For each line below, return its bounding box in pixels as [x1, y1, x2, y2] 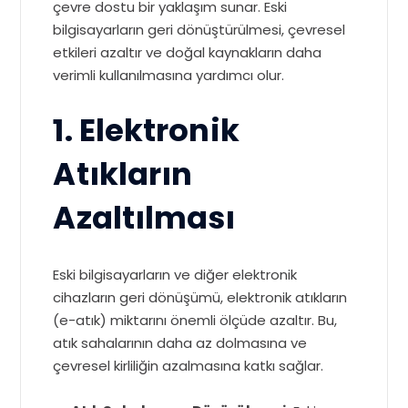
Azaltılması [53, 197, 236, 240]
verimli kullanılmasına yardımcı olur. [53, 66, 285, 85]
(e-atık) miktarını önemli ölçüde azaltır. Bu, [53, 311, 338, 330]
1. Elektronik [53, 109, 240, 152]
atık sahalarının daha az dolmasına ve [53, 333, 308, 352]
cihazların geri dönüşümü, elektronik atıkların [53, 288, 348, 307]
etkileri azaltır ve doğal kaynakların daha [53, 43, 322, 62]
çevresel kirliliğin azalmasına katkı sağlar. [53, 356, 324, 375]
